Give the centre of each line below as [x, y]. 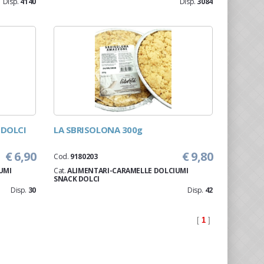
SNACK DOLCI [77, 179]
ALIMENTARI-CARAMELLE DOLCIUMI [128, 171]
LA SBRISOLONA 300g [98, 130]
